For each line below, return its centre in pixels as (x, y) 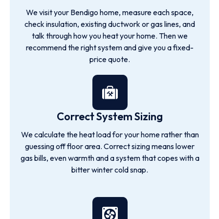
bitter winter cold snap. (110, 170)
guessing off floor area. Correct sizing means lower (110, 146)
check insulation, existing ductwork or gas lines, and (110, 24)
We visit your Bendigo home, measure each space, (110, 12)
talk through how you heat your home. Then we (110, 36)
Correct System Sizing (110, 116)
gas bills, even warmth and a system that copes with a (110, 158)
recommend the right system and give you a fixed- (110, 47)
